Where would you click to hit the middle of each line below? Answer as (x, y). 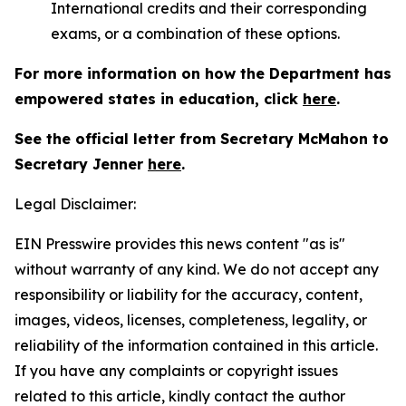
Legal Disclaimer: (75, 204)
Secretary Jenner (81, 164)
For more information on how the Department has (203, 73)
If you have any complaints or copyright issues (176, 371)
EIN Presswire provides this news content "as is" (180, 244)
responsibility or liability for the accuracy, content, (188, 295)
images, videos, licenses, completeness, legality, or (191, 320)
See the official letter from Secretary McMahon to (202, 139)
